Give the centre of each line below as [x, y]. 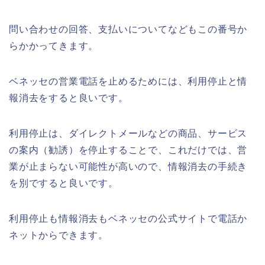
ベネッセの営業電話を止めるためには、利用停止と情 [128, 81]
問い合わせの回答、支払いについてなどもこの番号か [128, 29]
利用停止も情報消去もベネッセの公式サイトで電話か [128, 218]
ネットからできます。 [59, 235]
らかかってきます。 [54, 46]
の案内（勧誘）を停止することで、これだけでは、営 [128, 150]
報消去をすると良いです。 [69, 98]
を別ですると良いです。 [64, 183]
